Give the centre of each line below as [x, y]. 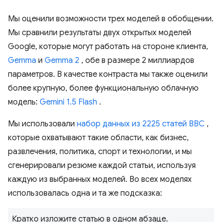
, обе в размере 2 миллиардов [137, 60]
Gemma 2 [62, 60]
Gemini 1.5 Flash [68, 102]
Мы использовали [42, 124]
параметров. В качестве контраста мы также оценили [108, 74]
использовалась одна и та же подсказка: [85, 193]
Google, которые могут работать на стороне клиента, [108, 47]
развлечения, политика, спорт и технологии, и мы [100, 152]
